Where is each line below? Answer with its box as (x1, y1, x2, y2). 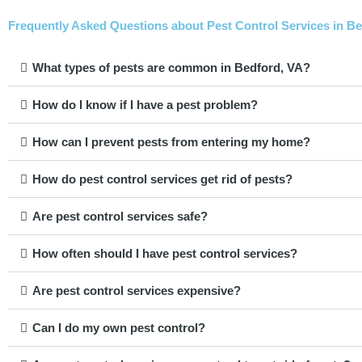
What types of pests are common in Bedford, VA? (32, 61, 310, 75)
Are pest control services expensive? (32, 284, 241, 298)
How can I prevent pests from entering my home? (32, 135, 310, 149)
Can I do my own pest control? (32, 321, 205, 335)
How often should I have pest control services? (32, 246, 297, 261)
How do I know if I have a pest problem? (32, 98, 258, 112)
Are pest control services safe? (32, 209, 208, 224)
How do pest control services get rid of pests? (32, 172, 293, 187)
